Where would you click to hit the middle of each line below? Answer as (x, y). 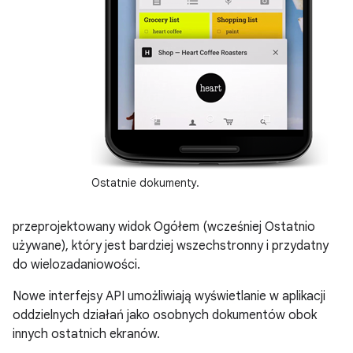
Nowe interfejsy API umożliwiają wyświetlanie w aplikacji (169, 296)
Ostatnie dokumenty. (145, 182)
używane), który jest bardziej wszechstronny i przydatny (171, 245)
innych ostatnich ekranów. (86, 334)
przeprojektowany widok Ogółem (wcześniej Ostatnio (164, 227)
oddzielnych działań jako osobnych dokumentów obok (165, 315)
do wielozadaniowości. (76, 264)
